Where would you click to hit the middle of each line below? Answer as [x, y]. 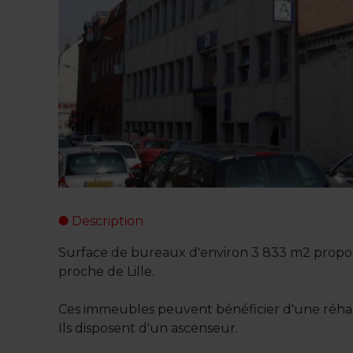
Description [106, 221]
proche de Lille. [107, 272]
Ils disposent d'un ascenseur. [149, 329]
